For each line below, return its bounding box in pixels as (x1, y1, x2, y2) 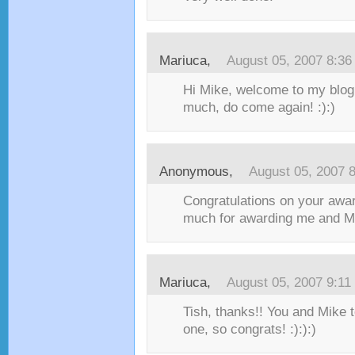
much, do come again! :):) (183, 100, 335, 115)
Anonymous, (159, 164, 241, 179)
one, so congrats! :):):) (183, 322, 316, 337)
